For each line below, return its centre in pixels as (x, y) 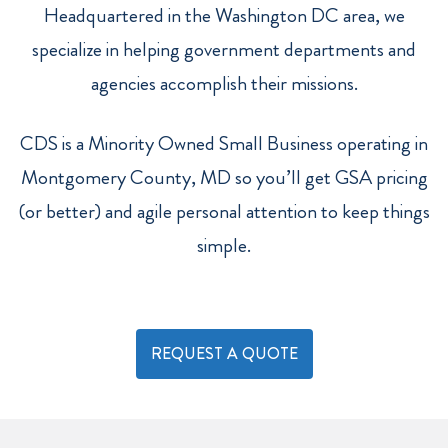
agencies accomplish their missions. (224, 83)
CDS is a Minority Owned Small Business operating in (224, 143)
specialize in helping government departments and (224, 49)
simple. (224, 245)
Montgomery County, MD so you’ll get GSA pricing (224, 177)
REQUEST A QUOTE (224, 354)
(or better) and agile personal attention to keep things (224, 211)
